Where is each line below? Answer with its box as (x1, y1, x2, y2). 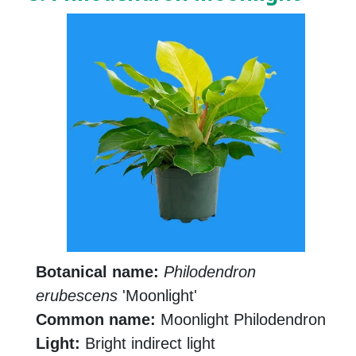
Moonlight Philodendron (156, 311, 326, 329)
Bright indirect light (80, 335, 215, 353)
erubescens (36, 287, 118, 305)
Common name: (36, 311, 156, 329)
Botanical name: (36, 263, 159, 281)
